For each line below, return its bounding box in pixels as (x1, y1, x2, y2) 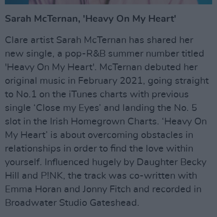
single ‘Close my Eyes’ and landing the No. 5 (5, 103, 197, 113)
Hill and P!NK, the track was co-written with (5, 171, 197, 181)
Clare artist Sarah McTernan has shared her (5, 35, 193, 46)
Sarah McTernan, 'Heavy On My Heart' (5, 14, 176, 24)
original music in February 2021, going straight (5, 76, 209, 86)
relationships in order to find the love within (5, 144, 193, 154)
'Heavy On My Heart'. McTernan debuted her (5, 62, 198, 73)
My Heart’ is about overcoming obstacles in (5, 130, 193, 140)
